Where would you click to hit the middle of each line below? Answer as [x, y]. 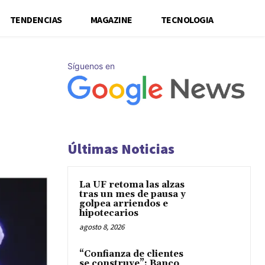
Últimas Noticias [121, 149]
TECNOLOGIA [187, 19]
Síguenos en [91, 66]
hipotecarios [109, 213]
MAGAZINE [111, 19]
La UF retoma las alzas [132, 185]
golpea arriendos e [124, 204]
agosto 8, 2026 [102, 227]
